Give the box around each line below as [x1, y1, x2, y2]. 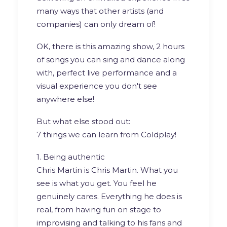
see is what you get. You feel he [36, 178, 157, 188]
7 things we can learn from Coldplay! [36, 129, 176, 139]
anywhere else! [36, 94, 94, 104]
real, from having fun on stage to [36, 204, 161, 214]
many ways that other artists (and [36, 6, 164, 16]
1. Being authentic [36, 152, 105, 162]
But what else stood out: [36, 116, 130, 126]
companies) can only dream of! [36, 19, 156, 29]
